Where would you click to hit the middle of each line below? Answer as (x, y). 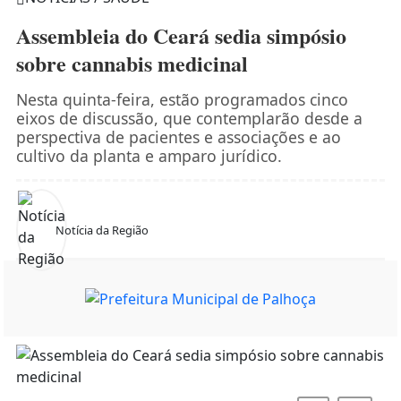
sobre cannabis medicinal (132, 64)
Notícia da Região (102, 230)
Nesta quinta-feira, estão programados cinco (182, 100)
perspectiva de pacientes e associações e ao (178, 137)
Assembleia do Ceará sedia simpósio (181, 36)
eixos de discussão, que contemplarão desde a (189, 119)
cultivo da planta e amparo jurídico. (149, 156)
